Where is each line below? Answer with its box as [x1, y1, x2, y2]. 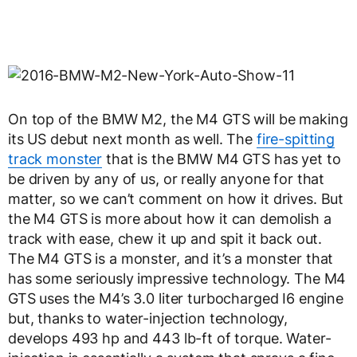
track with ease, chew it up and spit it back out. [8, 230, 323, 248]
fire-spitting [256, 131, 335, 148]
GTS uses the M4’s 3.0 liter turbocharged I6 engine [8, 290, 343, 308]
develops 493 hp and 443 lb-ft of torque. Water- [8, 330, 331, 347]
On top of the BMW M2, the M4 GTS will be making [8, 111, 348, 128]
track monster [8, 151, 103, 168]
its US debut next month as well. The [8, 131, 257, 148]
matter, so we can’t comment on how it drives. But [8, 190, 344, 208]
